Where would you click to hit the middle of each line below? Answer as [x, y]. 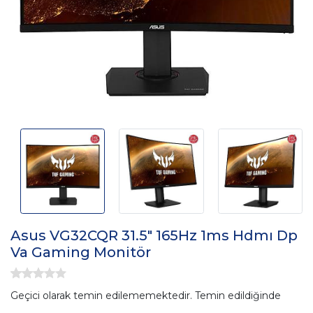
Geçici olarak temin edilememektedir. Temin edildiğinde [146, 296]
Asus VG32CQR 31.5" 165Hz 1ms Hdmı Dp [154, 235]
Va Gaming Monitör [81, 252]
